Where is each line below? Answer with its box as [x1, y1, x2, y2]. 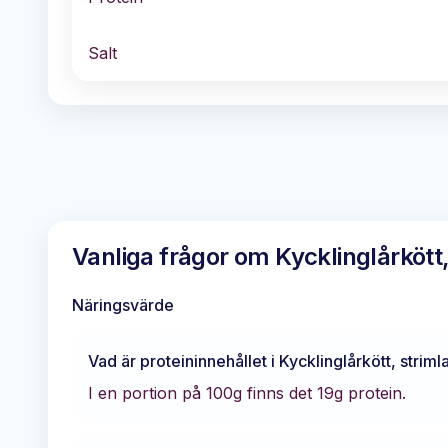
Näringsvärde [72, 294, 174, 315]
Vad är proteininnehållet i [88, 350, 279, 371]
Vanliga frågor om [72, 241, 276, 271]
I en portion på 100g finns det [88, 382, 317, 403]
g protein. [334, 382, 406, 403]
